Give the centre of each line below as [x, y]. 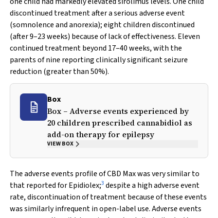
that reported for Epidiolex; [55, 185]
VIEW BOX [60, 144]
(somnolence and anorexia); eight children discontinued [102, 25]
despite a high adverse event [152, 185]
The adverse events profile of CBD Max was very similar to [105, 174]
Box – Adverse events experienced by [118, 111]
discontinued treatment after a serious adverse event [97, 13]
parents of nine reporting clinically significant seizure [99, 60]
